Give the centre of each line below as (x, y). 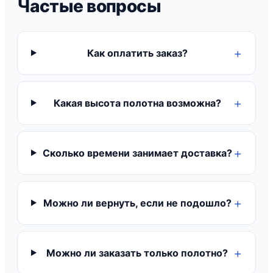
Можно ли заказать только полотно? (137, 253)
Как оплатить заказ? (137, 53)
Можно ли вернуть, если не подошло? (137, 203)
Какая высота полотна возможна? (137, 103)
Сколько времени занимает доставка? (137, 153)
